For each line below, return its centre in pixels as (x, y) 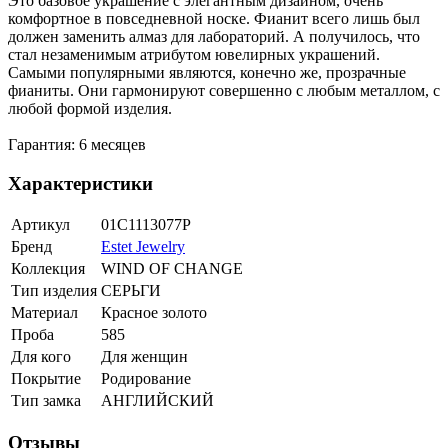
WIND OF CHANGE (172, 269)
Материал (44, 313)
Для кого (41, 357)
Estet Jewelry (143, 247)
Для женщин (144, 357)
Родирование (146, 379)
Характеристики (80, 183)
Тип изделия (54, 291)
